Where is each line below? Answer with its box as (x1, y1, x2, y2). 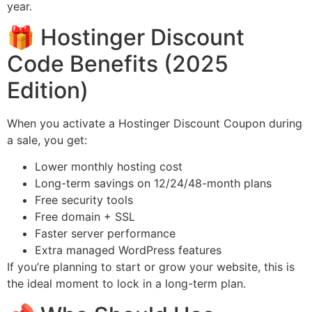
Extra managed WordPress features (35, 243, 221, 258)
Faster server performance (35, 226, 175, 241)
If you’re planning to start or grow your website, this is (7, 260, 295, 274)
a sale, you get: (7, 133, 87, 148)
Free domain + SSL (35, 210, 135, 224)
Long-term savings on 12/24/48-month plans (35, 176, 272, 191)
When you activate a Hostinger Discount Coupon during (7, 116, 302, 131)
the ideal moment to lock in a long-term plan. (7, 276, 246, 291)
